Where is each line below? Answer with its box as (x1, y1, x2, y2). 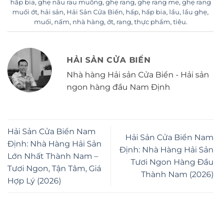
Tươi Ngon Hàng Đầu (131, 157, 214, 167)
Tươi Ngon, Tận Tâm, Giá (7, 163, 101, 173)
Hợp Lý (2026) (7, 176, 61, 185)
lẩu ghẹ (183, 8, 207, 16)
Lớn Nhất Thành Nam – (7, 151, 98, 161)
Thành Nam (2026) (141, 170, 214, 180)
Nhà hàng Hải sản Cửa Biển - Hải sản (67, 70, 209, 79)
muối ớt (12, 8, 37, 16)
